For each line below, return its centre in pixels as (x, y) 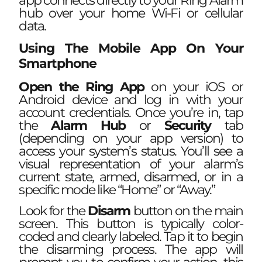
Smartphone (58, 63)
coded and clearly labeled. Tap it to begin (131, 237)
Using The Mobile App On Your (131, 48)
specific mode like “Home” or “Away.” (117, 189)
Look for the (54, 211)
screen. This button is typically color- (131, 224)
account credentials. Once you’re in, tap (131, 112)
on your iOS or (194, 87)
